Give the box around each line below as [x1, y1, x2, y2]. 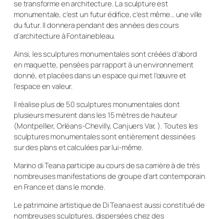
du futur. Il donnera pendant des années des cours [14, 20, 179, 30]
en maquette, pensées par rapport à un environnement [14, 59, 194, 70]
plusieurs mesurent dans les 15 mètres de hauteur [14, 109, 177, 120]
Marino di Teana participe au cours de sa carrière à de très [14, 160, 200, 171]
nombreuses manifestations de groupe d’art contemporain [14, 171, 205, 181]
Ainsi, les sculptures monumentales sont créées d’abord [14, 48, 197, 59]
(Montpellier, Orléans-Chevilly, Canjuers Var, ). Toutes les [14, 120, 198, 131]
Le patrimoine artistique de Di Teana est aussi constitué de [14, 199, 205, 210]
